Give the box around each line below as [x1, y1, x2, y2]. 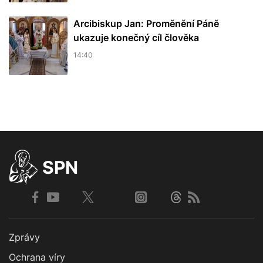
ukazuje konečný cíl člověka [73, 31, 199, 43]
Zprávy [9, 231, 40, 243]
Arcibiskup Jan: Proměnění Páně [73, 17, 219, 29]
